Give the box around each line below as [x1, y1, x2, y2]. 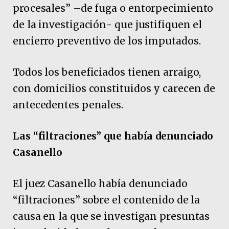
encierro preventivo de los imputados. [13, 34, 201, 47]
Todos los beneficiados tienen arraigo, [13, 65, 201, 78]
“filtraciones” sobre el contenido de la [13, 194, 200, 207]
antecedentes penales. [13, 98, 124, 111]
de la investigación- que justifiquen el [13, 18, 202, 31]
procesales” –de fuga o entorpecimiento [13, 2, 214, 14]
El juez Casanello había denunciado [13, 177, 188, 190]
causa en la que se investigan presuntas [13, 210, 210, 223]
